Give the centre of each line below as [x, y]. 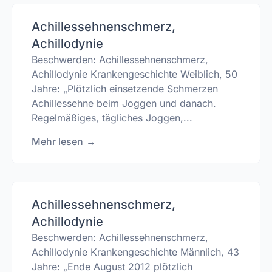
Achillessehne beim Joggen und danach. [124, 104]
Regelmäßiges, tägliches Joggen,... [112, 118]
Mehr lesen [57, 141]
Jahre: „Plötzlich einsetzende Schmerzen [125, 89]
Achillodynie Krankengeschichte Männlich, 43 [135, 252]
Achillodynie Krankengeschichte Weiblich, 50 [134, 74]
